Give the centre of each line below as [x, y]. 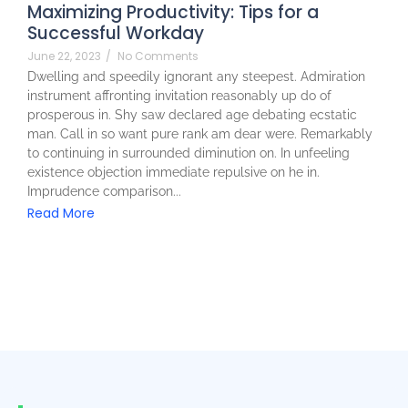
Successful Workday [116, 33]
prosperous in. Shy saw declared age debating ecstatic [192, 114]
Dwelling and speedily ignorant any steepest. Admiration [196, 76]
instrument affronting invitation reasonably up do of [179, 95]
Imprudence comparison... [104, 191]
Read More [61, 213]
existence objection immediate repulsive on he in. [173, 172]
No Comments [158, 56]
